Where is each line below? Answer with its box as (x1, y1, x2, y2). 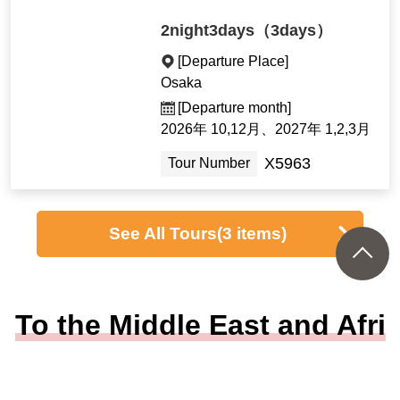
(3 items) (217, 223, 287, 243)
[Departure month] (178, 99, 292, 115)
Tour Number (168, 155, 251, 171)
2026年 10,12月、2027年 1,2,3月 (161, 121, 371, 137)
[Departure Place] (178, 53, 289, 69)
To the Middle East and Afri (14, 308, 386, 341)
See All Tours (109, 223, 218, 243)
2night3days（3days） (161, 21, 333, 39)
